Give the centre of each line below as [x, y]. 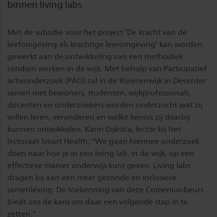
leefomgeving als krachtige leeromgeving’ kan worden [105, 44]
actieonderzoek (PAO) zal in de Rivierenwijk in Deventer [107, 81]
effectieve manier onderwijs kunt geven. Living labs [99, 165]
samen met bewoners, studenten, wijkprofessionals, [99, 93]
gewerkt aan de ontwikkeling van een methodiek [95, 56]
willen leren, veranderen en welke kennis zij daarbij [99, 117]
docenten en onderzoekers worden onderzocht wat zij [105, 105]
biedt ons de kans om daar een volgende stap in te [98, 202]
